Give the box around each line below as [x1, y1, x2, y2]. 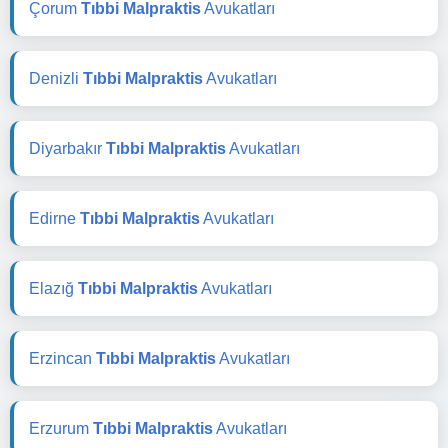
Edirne [29, 209, 80, 227]
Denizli [29, 69, 83, 87]
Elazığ [29, 279, 78, 297]
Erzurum [29, 419, 93, 437]
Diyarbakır [29, 139, 106, 157]
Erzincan [29, 349, 96, 367]
